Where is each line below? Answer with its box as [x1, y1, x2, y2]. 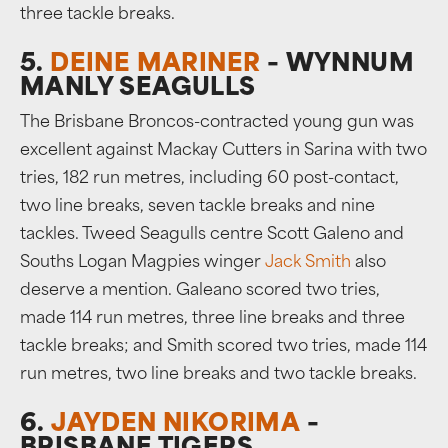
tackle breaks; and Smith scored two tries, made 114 [20, 339, 427, 355]
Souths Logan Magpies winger [20, 255, 265, 271]
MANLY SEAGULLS [20, 77, 256, 101]
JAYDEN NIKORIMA [51, 413, 301, 437]
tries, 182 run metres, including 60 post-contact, [20, 171, 399, 187]
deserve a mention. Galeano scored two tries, [20, 283, 380, 299]
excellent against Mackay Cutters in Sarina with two [20, 143, 427, 159]
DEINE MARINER [50, 53, 261, 77]
